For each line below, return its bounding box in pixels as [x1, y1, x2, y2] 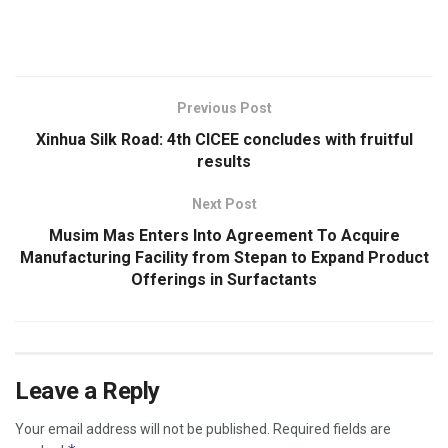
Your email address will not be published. [15, 421, 270, 438]
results [197, 152, 251, 172]
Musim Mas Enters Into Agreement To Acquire [48, 226, 400, 246]
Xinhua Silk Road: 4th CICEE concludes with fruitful [35, 130, 413, 150]
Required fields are [273, 421, 391, 438]
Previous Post [176, 100, 272, 117]
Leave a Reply [15, 377, 160, 406]
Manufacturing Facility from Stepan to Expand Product [19, 248, 429, 268]
